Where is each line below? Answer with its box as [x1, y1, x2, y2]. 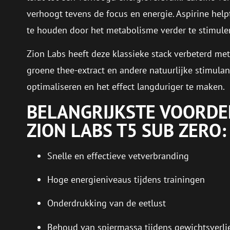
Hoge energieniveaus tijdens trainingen [47, 173, 205, 185]
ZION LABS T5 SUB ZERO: [27, 118, 226, 142]
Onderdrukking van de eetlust [47, 197, 166, 209]
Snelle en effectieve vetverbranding [47, 149, 189, 162]
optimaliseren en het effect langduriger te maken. [27, 81, 225, 93]
